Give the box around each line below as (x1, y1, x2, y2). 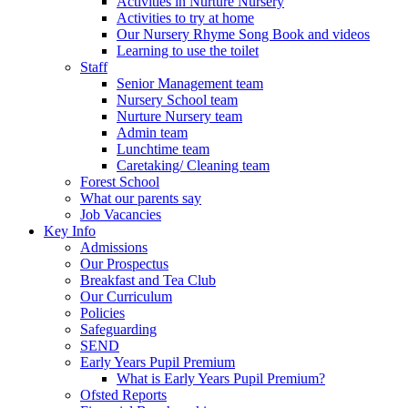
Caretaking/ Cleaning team (117, 157, 270, 173)
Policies (80, 304, 125, 321)
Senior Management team (117, 75, 263, 91)
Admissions (80, 239, 148, 255)
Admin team (117, 124, 188, 140)
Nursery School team (117, 91, 238, 107)
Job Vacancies (80, 206, 161, 222)
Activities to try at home (117, 9, 254, 25)
